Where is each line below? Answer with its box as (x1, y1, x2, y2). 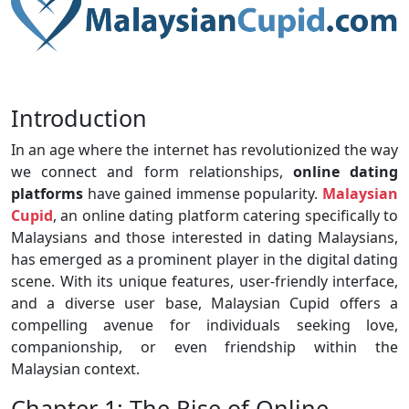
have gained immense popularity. (83, 183, 322, 204)
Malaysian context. (11, 358, 140, 379)
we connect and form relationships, (11, 161, 293, 182)
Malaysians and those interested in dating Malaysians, (11, 226, 398, 247)
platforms (11, 183, 83, 204)
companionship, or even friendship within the (11, 336, 398, 357)
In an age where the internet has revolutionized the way (11, 139, 398, 160)
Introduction (11, 101, 147, 133)
